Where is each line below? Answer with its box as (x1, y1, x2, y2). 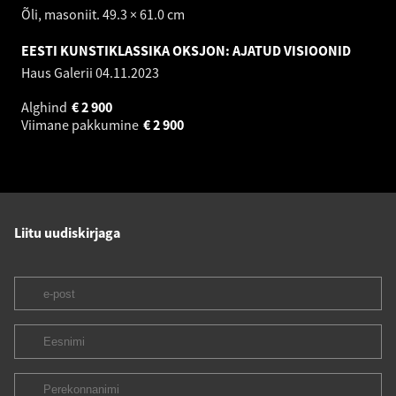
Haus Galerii (21, 63, 95, 81)
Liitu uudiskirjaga (14, 223, 120, 241)
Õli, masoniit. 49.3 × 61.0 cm (21, 4, 185, 23)
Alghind (21, 97, 70, 116)
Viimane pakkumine (21, 115, 141, 133)
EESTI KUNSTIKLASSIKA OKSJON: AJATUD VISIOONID (21, 41, 351, 59)
